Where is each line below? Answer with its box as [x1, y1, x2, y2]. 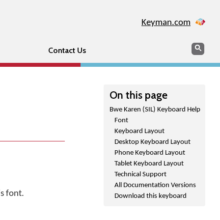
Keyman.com [141, 18, 191, 27]
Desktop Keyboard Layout [114, 138, 191, 146]
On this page [110, 88, 167, 101]
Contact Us [48, 46, 86, 55]
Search [191, 42, 214, 52]
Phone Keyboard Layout [114, 149, 185, 157]
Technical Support [114, 171, 166, 178]
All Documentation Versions [114, 182, 196, 189]
